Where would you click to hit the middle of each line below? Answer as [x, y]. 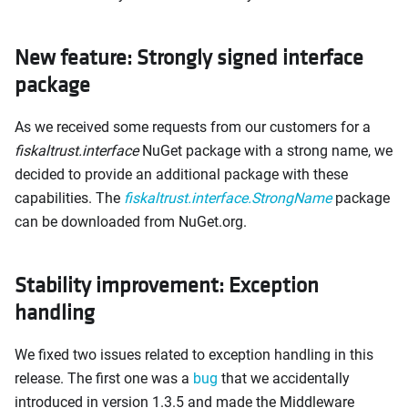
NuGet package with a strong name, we [265, 150]
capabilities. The [69, 198]
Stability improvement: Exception [167, 284]
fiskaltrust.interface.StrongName [228, 198]
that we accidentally [284, 378]
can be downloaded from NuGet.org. [131, 221]
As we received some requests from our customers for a [193, 127]
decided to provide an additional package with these [181, 174]
